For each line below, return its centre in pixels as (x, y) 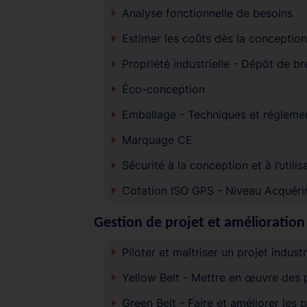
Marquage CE (157, 139)
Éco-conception (163, 89)
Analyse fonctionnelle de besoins (207, 13)
